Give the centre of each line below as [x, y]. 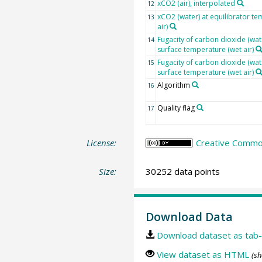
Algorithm [173, 85]
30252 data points [182, 171]
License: [102, 142]
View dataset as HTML [203, 254]
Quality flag [176, 108]
